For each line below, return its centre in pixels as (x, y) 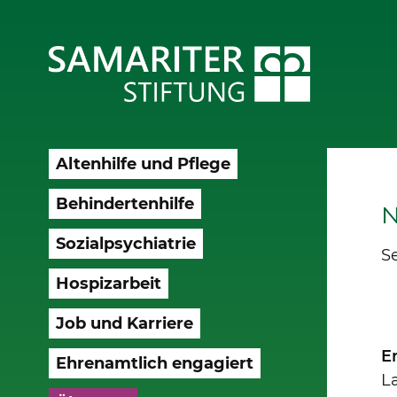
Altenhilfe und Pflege (143, 163)
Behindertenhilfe (125, 203)
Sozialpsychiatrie (125, 243)
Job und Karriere (124, 323)
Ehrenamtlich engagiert (154, 363)
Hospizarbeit (108, 283)
